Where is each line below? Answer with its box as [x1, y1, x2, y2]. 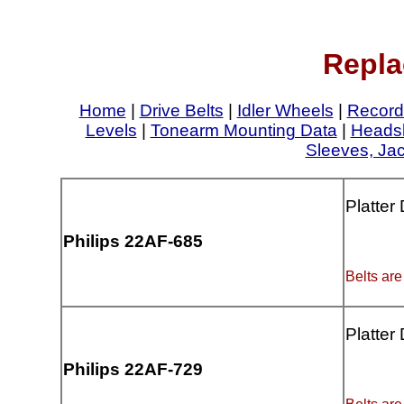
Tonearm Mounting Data [150, 120, 337, 140]
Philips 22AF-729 [63, 360, 204, 380]
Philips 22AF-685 [63, 232, 204, 252]
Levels [85, 120, 137, 140]
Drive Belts [139, 100, 224, 120]
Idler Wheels [236, 100, 334, 120]
